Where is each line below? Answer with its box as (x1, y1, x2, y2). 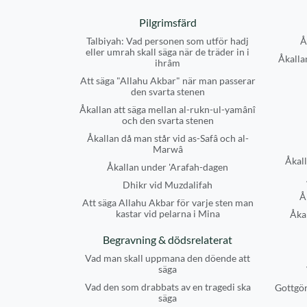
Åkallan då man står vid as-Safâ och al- (86, 132, 249, 144)
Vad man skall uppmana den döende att (85, 252, 250, 264)
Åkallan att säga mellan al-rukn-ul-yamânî (79, 103, 256, 115)
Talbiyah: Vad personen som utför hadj (86, 35, 249, 47)
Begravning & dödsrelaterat (103, 233, 232, 246)
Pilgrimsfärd (138, 16, 197, 29)
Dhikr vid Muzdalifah (123, 179, 212, 191)
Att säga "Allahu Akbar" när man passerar (79, 75, 256, 86)
